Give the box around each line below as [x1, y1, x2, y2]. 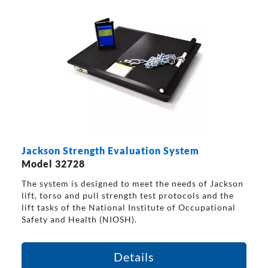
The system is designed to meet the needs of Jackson [21, 178, 243, 188]
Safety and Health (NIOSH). [21, 214, 137, 224]
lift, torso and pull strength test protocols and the [21, 190, 234, 200]
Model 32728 [21, 157, 85, 169]
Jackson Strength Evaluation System [21, 144, 199, 156]
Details [114, 249, 154, 264]
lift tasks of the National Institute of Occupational [21, 202, 236, 212]
